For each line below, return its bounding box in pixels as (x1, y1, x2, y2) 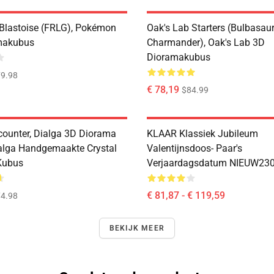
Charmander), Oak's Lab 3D (147, 37, 265, 48)
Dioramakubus (147, 51, 210, 63)
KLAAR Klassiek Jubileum (147, 128, 258, 139)
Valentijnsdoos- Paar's (147, 143, 242, 154)
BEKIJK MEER (109, 224, 165, 232)
